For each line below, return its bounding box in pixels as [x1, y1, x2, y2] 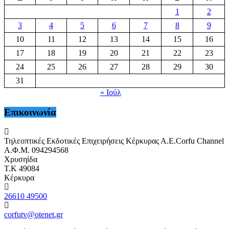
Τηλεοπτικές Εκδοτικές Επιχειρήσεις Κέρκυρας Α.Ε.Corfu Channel [4, 136, 224, 146]
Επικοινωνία [4, 106, 56, 118]
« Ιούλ [100, 88, 121, 97]
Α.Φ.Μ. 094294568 [4, 146, 68, 155]
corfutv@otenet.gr [4, 210, 63, 219]
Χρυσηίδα [4, 155, 37, 164]
